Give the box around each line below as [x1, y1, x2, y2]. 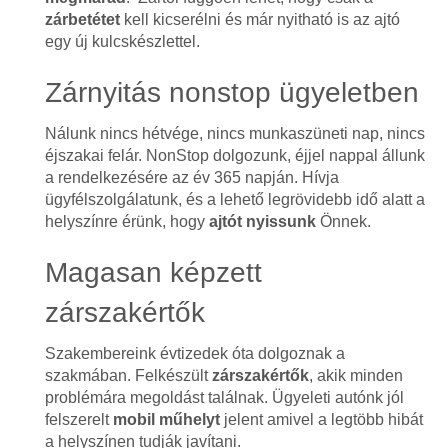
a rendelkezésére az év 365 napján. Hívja [44, 169, 339, 186]
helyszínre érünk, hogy [44, 213, 209, 230]
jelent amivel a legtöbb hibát [219, 411, 423, 428]
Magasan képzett [44, 257, 262, 288]
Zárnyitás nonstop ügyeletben [44, 77, 419, 108]
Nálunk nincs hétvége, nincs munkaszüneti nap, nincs [44, 125, 425, 142]
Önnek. [315, 213, 371, 230]
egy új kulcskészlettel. [44, 33, 200, 50]
